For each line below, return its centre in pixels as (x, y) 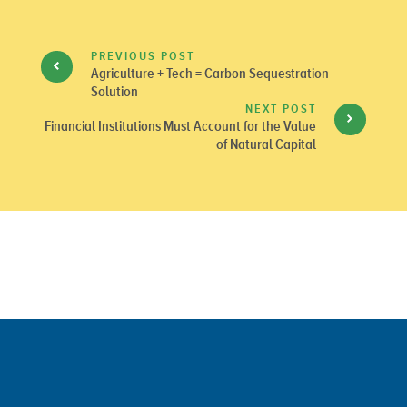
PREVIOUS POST (143, 56)
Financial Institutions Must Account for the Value (180, 126)
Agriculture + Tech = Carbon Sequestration (210, 74)
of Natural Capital (266, 144)
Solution (114, 92)
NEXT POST (281, 109)
